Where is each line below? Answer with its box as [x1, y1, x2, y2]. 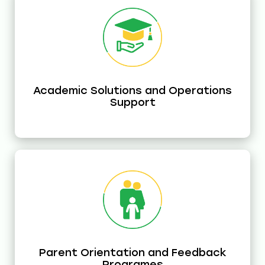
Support [109, 95, 156, 109]
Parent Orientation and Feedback [38, 246, 227, 260]
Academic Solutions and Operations [33, 83, 232, 97]
